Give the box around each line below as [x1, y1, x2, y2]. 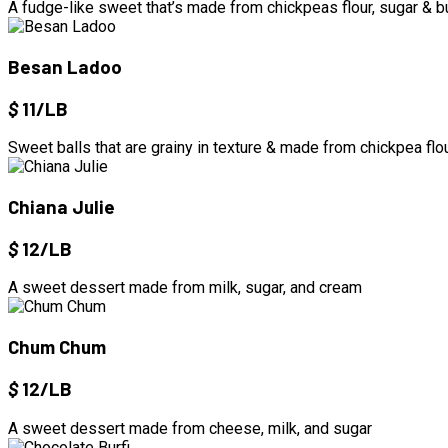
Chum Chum [8, 335, 106, 359]
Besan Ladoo [8, 54, 122, 78]
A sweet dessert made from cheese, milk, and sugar [8, 418, 372, 438]
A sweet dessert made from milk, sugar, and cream [8, 278, 362, 298]
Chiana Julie [8, 195, 115, 219]
